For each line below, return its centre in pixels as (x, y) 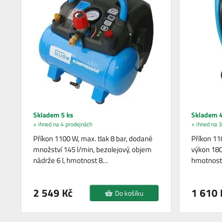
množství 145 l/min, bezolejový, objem (93, 149)
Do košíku (129, 193)
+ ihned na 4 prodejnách (63, 124)
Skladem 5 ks (54, 114)
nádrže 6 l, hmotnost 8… (71, 160)
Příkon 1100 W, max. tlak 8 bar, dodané (93, 138)
